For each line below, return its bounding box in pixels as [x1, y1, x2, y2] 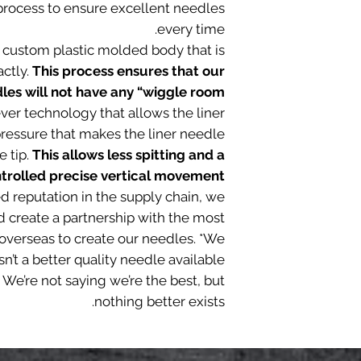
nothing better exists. [93, 293, 225, 310]
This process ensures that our [31, 63, 225, 80]
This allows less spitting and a [31, 147, 225, 164]
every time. [156, 21, 225, 38]
